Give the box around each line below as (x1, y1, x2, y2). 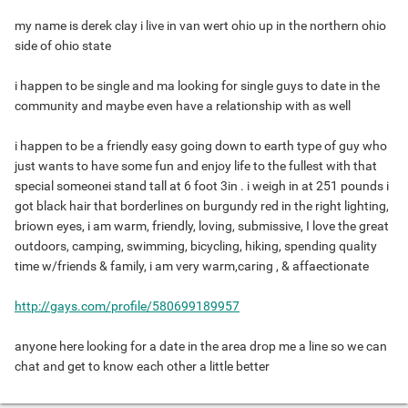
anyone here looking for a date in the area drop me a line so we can (15, 339, 387, 354)
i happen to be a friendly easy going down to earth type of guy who (15, 138, 387, 154)
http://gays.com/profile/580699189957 (15, 299, 240, 314)
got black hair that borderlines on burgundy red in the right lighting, (15, 199, 389, 214)
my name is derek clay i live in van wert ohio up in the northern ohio (15, 18, 386, 34)
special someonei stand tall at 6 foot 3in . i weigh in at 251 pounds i (15, 178, 389, 194)
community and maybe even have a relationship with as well (15, 98, 351, 114)
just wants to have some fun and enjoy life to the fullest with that (15, 158, 377, 174)
